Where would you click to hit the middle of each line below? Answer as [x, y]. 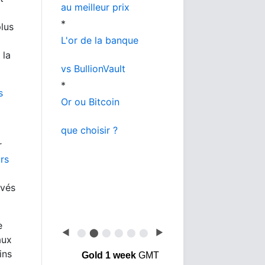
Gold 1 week [109, 255]
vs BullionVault [93, 69]
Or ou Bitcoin [90, 102]
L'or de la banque [100, 40]
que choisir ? [89, 130]
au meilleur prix [95, 7]
